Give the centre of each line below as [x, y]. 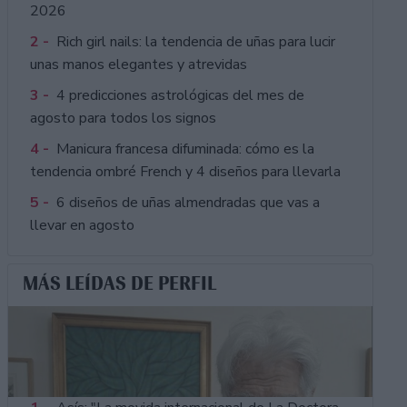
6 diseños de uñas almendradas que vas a [188, 203]
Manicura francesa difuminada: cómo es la [185, 149]
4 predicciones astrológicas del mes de [180, 96]
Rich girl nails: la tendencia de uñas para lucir [195, 42]
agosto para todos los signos [123, 119]
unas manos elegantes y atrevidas [138, 65]
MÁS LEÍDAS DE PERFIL [119, 284]
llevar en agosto [82, 226]
